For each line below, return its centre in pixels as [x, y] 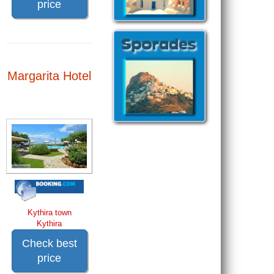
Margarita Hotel [50, 76]
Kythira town [49, 213]
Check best [49, 243]
